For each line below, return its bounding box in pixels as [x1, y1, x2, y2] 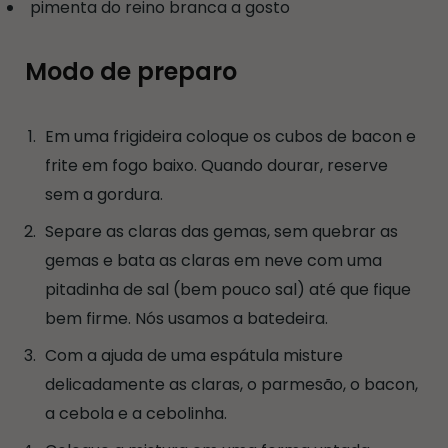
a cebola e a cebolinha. [45, 401, 227, 425]
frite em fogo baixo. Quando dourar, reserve [45, 153, 388, 177]
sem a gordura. [45, 182, 163, 206]
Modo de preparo [25, 54, 237, 88]
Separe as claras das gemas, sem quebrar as [45, 219, 398, 243]
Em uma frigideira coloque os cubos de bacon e [45, 124, 416, 148]
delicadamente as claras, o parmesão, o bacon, [45, 372, 418, 396]
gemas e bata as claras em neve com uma [45, 248, 382, 272]
